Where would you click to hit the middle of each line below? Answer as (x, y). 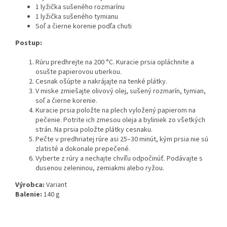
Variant (56, 185)
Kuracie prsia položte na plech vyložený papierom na (116, 111)
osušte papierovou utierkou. (79, 72)
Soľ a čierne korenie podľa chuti (84, 27)
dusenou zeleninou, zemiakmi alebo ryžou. (100, 168)
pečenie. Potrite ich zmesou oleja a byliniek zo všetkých (120, 120)
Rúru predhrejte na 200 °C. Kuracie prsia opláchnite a (115, 63)
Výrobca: (30, 185)
